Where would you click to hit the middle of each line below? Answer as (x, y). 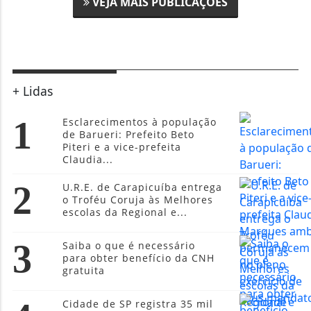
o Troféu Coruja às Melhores (138, 199)
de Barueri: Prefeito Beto (129, 134)
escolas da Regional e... (125, 212)
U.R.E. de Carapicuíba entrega (143, 187)
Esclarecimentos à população (140, 121)
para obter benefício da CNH (139, 258)
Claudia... (88, 159)
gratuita (84, 270)
